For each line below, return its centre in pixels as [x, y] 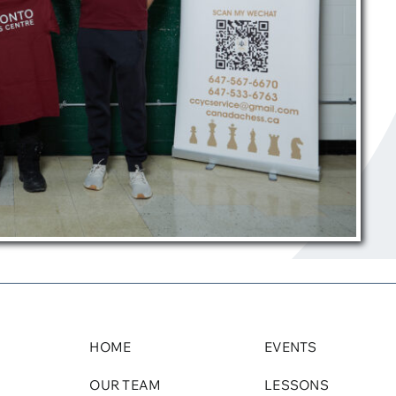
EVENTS [291, 347]
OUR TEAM [126, 385]
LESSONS [297, 385]
